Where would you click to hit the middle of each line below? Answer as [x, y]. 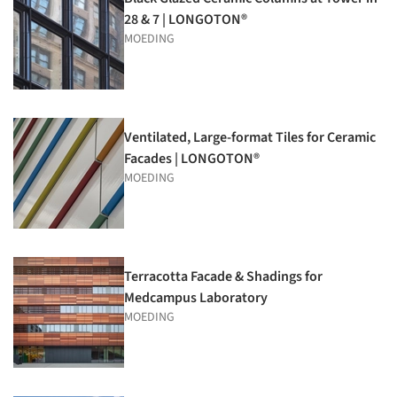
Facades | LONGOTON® [192, 159]
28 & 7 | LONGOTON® [186, 20]
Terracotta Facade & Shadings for [223, 277]
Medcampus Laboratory [196, 298]
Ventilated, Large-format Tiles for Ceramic [250, 138]
